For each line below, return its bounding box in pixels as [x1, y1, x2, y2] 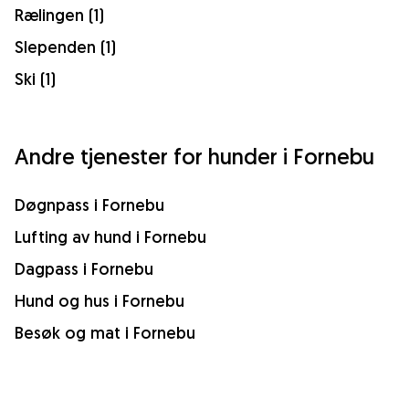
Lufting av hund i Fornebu [15, 225, 206, 247]
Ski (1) [15, 68, 56, 89]
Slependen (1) [15, 36, 116, 58]
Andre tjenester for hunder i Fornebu [15, 142, 374, 170]
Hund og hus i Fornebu [15, 289, 184, 311]
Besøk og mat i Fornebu [15, 321, 195, 343]
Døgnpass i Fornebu [15, 194, 164, 215]
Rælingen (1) [15, 4, 104, 26]
